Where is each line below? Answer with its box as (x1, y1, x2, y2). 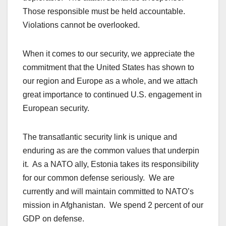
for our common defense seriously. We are (23, 174, 175, 183)
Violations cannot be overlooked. (23, 21, 140, 30)
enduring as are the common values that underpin (23, 146, 199, 155)
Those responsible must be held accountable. (23, 7, 187, 16)
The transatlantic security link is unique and (23, 133, 177, 142)
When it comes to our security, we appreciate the (23, 49, 195, 59)
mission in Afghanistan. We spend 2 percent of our (23, 201, 203, 210)
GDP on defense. (23, 214, 84, 223)
